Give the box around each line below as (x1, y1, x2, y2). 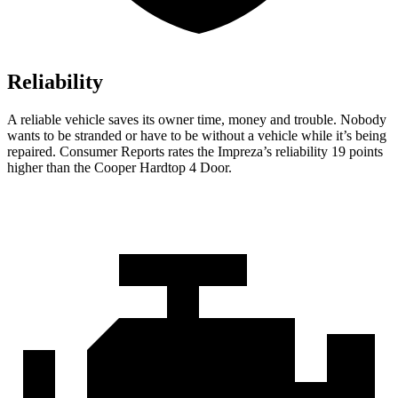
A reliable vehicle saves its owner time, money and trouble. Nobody (7, 112, 386, 128)
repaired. (7, 144, 60, 160)
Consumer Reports (60, 144, 164, 160)
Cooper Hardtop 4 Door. (94, 160, 232, 176)
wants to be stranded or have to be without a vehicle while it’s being (7, 128, 386, 144)
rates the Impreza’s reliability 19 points (164, 144, 383, 160)
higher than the (7, 160, 94, 176)
